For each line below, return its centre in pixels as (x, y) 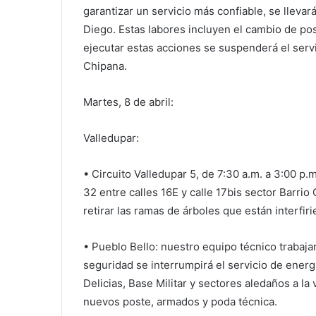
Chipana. (105, 66)
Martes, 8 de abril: (128, 102)
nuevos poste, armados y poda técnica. (180, 301)
